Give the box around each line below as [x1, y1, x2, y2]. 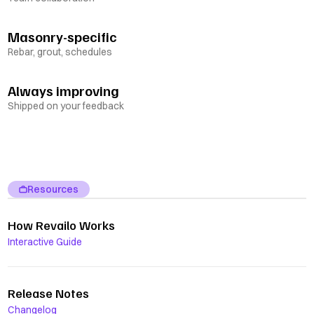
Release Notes [8, 285, 90, 301]
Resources [27, 182, 79, 196]
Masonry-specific [8, 27, 118, 46]
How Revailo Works [8, 217, 116, 233]
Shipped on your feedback [8, 100, 125, 113]
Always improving [8, 81, 120, 100]
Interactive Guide [8, 235, 83, 249]
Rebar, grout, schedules [8, 46, 113, 59]
